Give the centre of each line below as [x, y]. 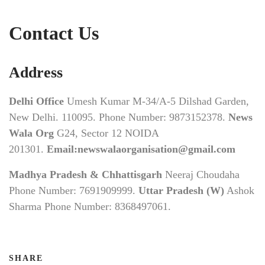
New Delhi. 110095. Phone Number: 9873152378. [119, 117]
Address [36, 73]
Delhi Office [36, 101]
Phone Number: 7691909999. [72, 191]
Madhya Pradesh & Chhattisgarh [85, 175]
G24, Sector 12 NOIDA [106, 133]
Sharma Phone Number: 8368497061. [90, 207]
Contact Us [54, 33]
